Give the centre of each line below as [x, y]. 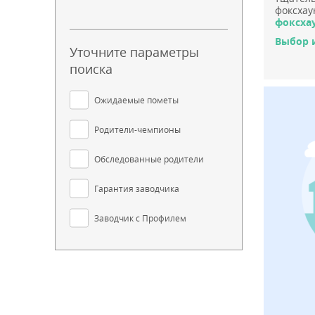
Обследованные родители [149, 159]
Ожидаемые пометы [136, 99]
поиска [91, 69]
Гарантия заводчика [137, 188]
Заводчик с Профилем [140, 218]
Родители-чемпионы [137, 129]
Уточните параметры [134, 52]
